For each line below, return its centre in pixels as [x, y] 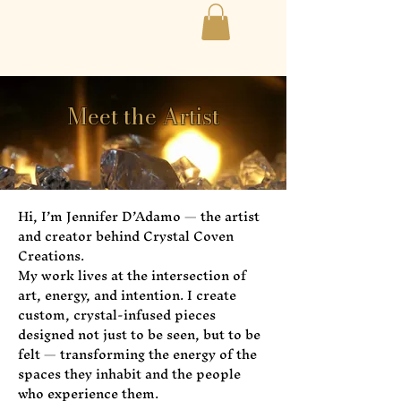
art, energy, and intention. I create [127, 294]
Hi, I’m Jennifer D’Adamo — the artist [139, 216]
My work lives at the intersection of [132, 275]
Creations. [51, 255]
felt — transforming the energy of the [137, 354]
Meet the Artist [143, 116]
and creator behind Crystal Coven [126, 235]
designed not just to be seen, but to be [139, 334]
